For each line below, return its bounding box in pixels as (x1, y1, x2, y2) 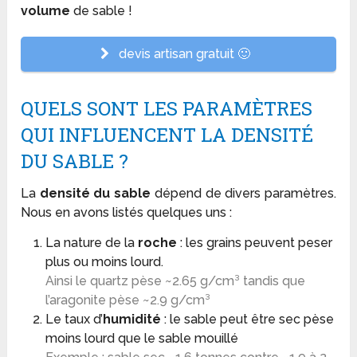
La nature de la (45, 235, 138, 251)
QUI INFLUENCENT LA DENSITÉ (21, 122, 314, 148)
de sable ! (70, 3, 133, 19)
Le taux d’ (45, 312, 103, 328)
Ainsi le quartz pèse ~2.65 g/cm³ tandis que (45, 273, 305, 289)
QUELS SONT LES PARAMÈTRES (21, 96, 313, 122)
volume (21, 3, 71, 19)
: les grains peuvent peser (176, 235, 332, 251)
